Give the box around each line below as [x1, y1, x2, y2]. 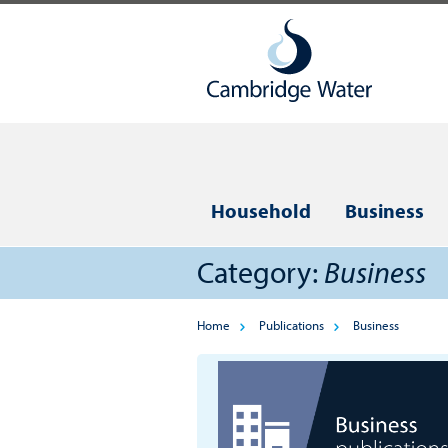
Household [210, 197, 311, 223]
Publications [258, 316, 324, 333]
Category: [196, 252, 324, 291]
